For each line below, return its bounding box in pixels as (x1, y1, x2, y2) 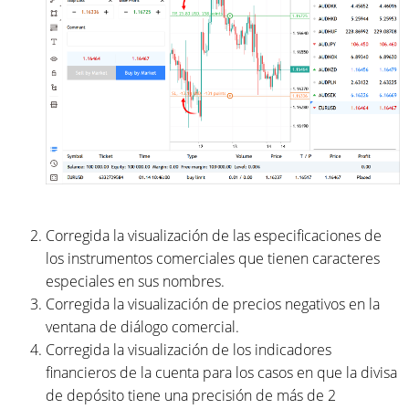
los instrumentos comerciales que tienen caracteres (46, 247, 380, 268)
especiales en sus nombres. (46, 270, 225, 291)
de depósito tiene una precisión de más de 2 (46, 384, 336, 405)
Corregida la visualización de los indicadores (46, 339, 331, 360)
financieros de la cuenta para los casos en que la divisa (46, 362, 397, 383)
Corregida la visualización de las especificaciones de (46, 225, 382, 246)
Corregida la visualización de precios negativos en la (46, 293, 380, 314)
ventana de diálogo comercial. (46, 316, 239, 337)
